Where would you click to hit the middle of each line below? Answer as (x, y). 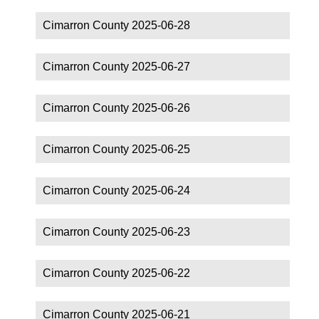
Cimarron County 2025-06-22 (116, 273)
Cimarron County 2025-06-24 (116, 190)
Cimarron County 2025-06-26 (116, 108)
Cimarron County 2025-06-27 (116, 66)
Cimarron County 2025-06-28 (116, 25)
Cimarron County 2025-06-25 (116, 149)
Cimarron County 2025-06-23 (116, 231)
